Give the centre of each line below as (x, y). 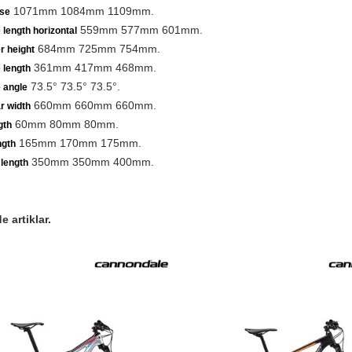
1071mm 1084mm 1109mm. (82, 11)
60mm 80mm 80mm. (65, 124)
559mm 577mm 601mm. (139, 30)
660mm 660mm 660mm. (93, 105)
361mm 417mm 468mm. (93, 68)
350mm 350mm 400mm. (91, 162)
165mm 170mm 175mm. (78, 143)
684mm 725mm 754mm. (97, 49)
